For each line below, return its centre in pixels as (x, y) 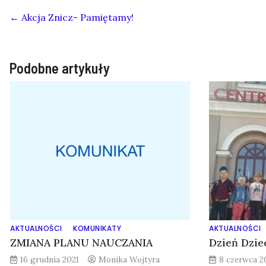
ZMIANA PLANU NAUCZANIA (81, 242)
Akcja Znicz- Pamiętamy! (76, 17)
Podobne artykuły (60, 68)
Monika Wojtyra (129, 259)
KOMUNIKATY (97, 228)
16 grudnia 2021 (50, 259)
